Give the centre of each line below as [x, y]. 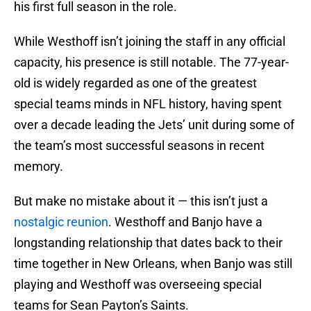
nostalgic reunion [61, 222]
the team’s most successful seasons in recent [139, 146]
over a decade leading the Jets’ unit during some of [154, 125]
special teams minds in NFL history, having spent [148, 104]
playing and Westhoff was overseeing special [138, 285]
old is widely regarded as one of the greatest [135, 83]
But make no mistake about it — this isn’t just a [141, 201]
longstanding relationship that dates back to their [148, 243]
